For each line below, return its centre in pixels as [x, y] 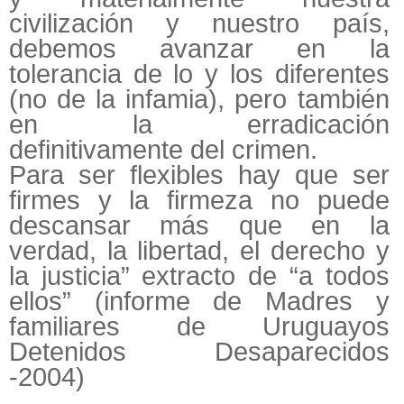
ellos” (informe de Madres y [199, 302]
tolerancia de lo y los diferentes [199, 74]
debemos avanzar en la [199, 49]
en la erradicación [199, 125]
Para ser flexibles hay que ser [199, 175]
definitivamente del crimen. [163, 150]
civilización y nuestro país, [199, 24]
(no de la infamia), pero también [199, 100]
